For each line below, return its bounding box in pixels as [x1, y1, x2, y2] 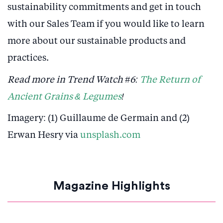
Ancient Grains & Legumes [7, 92, 121, 102]
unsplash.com [80, 130, 140, 140]
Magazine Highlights [53, 180, 170, 192]
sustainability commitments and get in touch [7, 2, 201, 12]
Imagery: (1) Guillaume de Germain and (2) [7, 113, 190, 123]
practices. [7, 53, 49, 63]
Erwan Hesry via [7, 130, 80, 140]
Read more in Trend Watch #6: [7, 75, 140, 85]
